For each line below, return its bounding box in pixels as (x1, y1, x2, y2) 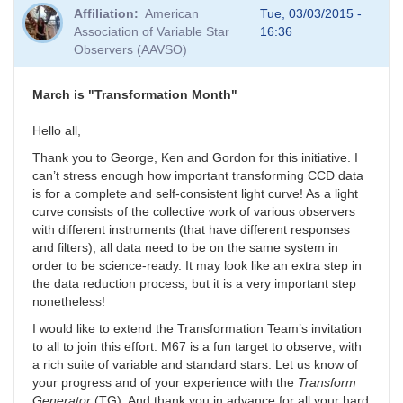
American (145, 6, 200, 22)
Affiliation (74, 6, 135, 22)
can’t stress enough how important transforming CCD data (32, 168, 363, 184)
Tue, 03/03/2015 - (259, 6, 362, 22)
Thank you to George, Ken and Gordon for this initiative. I (32, 150, 358, 166)
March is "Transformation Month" (32, 87, 237, 103)
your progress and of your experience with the (32, 375, 298, 390)
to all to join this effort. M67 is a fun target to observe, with (32, 339, 362, 354)
